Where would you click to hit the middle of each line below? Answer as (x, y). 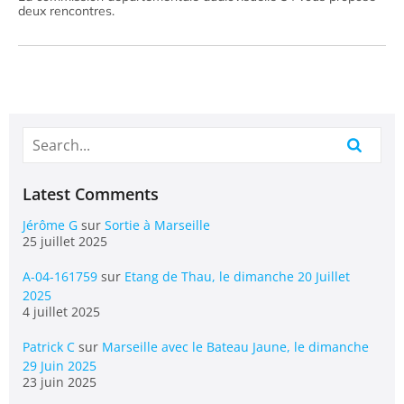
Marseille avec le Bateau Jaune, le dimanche (235, 347)
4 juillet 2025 (61, 312)
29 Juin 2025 (60, 366)
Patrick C (49, 347)
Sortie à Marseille (157, 225)
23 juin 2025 (60, 382)
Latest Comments (91, 194)
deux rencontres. (66, 11)
